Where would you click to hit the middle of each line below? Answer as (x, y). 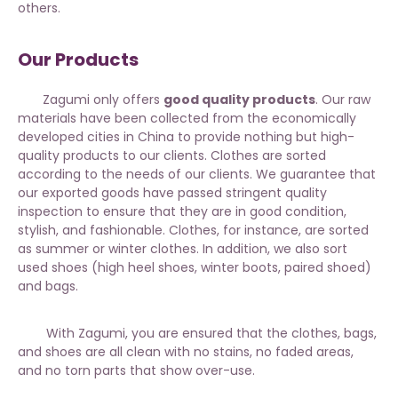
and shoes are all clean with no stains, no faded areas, (186, 352)
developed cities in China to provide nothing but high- (186, 137)
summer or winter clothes (116, 249)
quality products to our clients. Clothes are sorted (172, 156)
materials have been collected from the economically (187, 119)
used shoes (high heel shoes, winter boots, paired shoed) (195, 268)
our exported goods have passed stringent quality (172, 193)
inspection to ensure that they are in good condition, (182, 212)
